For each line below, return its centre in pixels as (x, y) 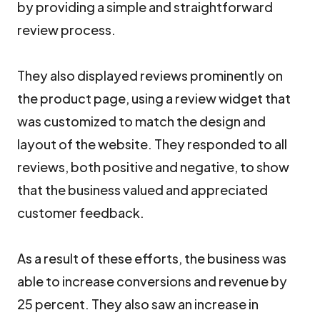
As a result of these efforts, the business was (152, 258)
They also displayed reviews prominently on (150, 75)
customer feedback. (81, 212)
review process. (66, 30)
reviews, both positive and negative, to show (153, 167)
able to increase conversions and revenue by (152, 281)
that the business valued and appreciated (142, 190)
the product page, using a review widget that (154, 98)
